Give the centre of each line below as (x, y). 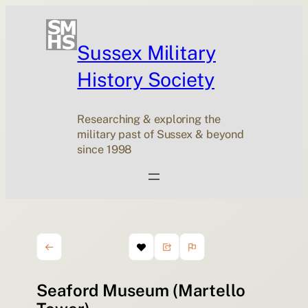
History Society (146, 79)
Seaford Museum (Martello (141, 290)
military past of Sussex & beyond (161, 134)
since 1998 (105, 150)
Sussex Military (146, 52)
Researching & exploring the (149, 119)
